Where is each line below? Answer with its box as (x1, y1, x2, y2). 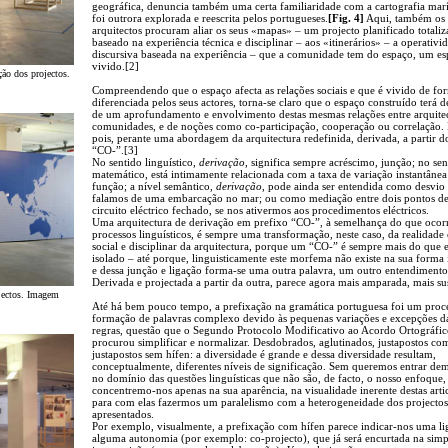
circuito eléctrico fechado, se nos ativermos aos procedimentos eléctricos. (92, 203, 429, 216)
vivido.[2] (92, 59, 139, 72)
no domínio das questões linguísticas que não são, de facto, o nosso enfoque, (92, 371, 446, 384)
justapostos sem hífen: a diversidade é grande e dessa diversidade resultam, (92, 347, 436, 360)
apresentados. (92, 407, 154, 420)
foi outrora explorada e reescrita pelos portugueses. (92, 11, 328, 24)
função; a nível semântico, (92, 179, 216, 192)
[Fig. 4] (328, 11, 364, 24)
